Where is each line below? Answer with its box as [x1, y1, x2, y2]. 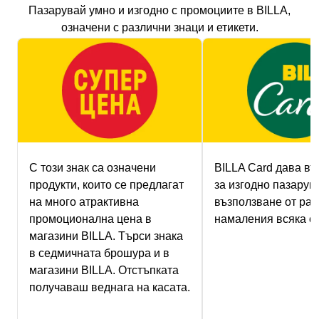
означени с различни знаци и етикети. [61, 21, 258, 34]
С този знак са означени [29, 161, 156, 174]
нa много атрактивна [29, 195, 139, 208]
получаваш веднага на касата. [29, 281, 190, 293]
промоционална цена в [29, 212, 152, 225]
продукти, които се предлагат [29, 178, 184, 191]
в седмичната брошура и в [29, 246, 169, 259]
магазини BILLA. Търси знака [29, 229, 183, 242]
